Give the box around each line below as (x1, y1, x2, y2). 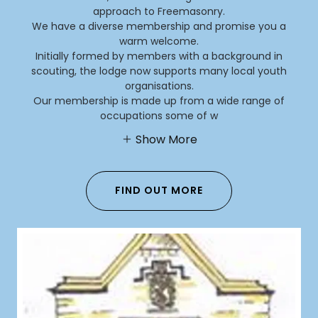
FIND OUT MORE (115, 183, 203, 198)
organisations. (124, 79, 194, 94)
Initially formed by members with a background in (35, 49, 283, 64)
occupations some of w (100, 109, 218, 124)
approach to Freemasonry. (93, 4, 225, 19)
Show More (135, 131, 197, 148)
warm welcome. (119, 34, 199, 49)
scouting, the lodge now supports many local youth (31, 64, 287, 79)
